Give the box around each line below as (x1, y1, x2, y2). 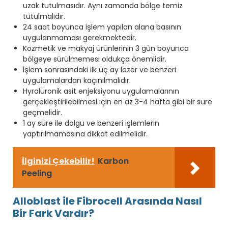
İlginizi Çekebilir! (22, 155, 95, 167)
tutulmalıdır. (23, 11, 65, 21)
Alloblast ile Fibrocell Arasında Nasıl (13, 193, 202, 208)
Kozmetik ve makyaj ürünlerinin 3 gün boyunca (23, 43, 189, 53)
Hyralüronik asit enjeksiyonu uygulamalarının (23, 85, 179, 96)
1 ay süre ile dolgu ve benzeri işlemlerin (23, 118, 159, 128)
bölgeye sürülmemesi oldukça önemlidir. (23, 53, 166, 64)
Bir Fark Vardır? (13, 206, 94, 220)
